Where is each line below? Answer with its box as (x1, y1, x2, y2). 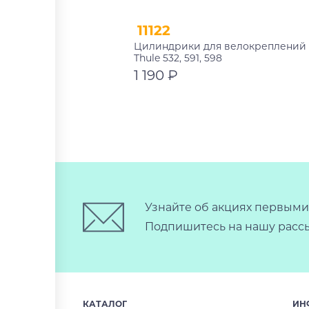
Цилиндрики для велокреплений (134, 39, 306, 52)
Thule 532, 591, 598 (134, 51, 222, 64)
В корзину (170, 97, 215, 108)
